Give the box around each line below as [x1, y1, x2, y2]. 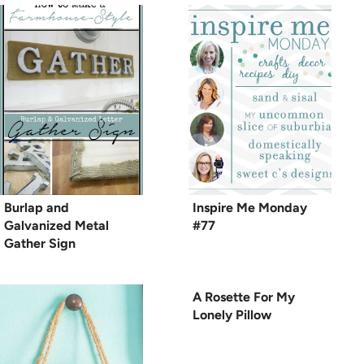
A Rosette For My [193, 289, 295, 305]
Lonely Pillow [193, 307, 271, 323]
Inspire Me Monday [193, 200, 307, 216]
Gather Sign [4, 236, 76, 252]
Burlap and [4, 200, 69, 216]
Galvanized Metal [4, 218, 109, 234]
